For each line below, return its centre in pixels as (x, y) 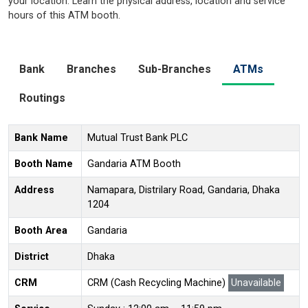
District (32, 256)
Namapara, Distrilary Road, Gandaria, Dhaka (184, 190)
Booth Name (44, 164)
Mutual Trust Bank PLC (137, 137)
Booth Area (41, 230)
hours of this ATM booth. (64, 15)
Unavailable (256, 283)
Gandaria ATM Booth (134, 164)
